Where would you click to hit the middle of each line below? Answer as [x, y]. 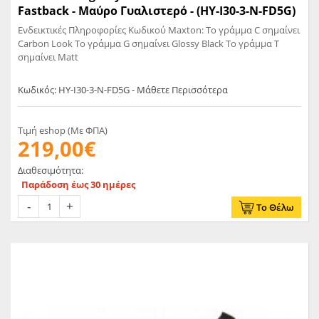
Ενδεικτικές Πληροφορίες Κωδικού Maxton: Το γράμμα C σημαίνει [159, 30]
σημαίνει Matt [48, 57]
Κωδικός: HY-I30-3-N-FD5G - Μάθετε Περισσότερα [123, 90]
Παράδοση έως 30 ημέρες [78, 185]
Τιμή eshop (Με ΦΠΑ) [63, 131]
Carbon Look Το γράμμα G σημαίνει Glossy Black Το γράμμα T [148, 44]
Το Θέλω [275, 208]
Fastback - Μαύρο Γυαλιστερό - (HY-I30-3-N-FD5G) [157, 11]
